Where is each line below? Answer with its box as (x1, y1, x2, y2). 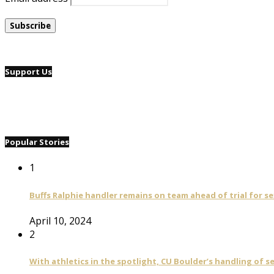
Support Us (5, 65, 52, 77)
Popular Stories (5, 136, 69, 148)
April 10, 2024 (29, 213, 91, 228)
